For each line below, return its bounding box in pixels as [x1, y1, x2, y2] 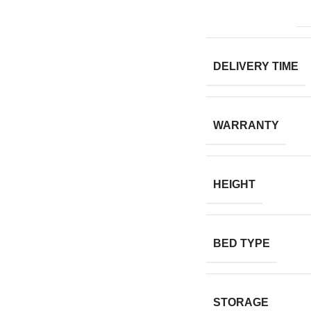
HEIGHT [212, 178, 255, 191]
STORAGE [212, 296, 269, 309]
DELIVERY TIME [212, 60, 299, 73]
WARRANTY [212, 119, 279, 132]
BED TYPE [212, 237, 270, 250]
